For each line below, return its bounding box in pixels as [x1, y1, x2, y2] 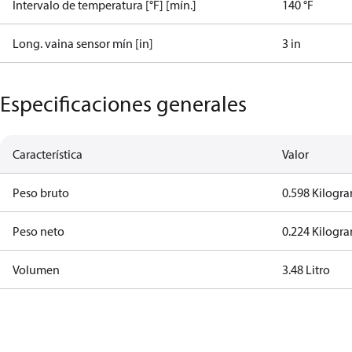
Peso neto [13, 223, 64, 239]
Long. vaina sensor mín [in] [13, 35, 153, 51]
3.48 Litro [282, 262, 331, 277]
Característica [13, 146, 82, 162]
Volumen [13, 262, 60, 277]
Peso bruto [13, 185, 69, 200]
